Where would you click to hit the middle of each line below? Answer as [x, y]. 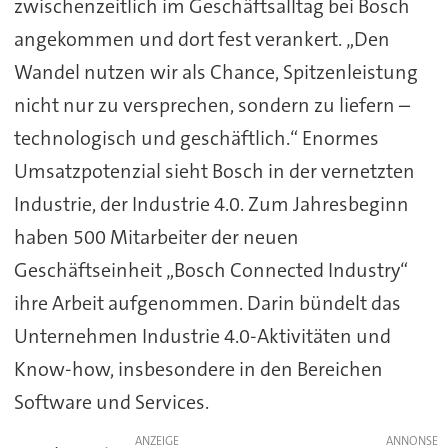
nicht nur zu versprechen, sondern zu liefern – [211, 104]
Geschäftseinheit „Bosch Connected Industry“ [210, 269]
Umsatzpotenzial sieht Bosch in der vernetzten [214, 170]
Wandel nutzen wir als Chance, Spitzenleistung [215, 71]
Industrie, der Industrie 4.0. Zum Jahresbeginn [211, 203]
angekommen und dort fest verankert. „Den [201, 38]
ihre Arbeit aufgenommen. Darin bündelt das [207, 302]
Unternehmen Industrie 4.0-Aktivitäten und [202, 335]
